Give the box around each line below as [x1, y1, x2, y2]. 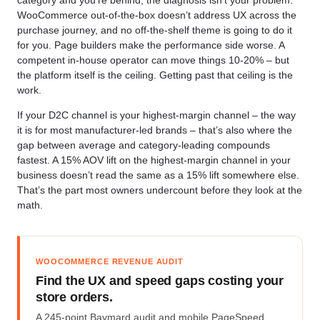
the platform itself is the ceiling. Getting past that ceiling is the [17, 69, 293, 81]
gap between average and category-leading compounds [17, 139, 270, 151]
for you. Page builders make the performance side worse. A [17, 39, 284, 51]
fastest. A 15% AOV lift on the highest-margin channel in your [17, 154, 291, 166]
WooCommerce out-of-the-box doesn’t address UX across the [17, 9, 296, 21]
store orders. [36, 290, 113, 305]
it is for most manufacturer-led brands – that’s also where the [17, 124, 292, 136]
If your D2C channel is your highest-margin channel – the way [17, 109, 296, 121]
